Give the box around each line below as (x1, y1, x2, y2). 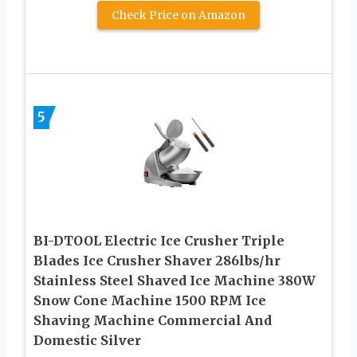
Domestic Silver (33, 331, 141, 348)
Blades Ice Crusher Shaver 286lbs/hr (33, 252, 280, 269)
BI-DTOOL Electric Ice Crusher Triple (33, 232, 284, 249)
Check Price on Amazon (112, 7, 245, 22)
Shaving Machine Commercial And (33, 312, 272, 328)
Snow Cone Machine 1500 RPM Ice (33, 292, 266, 308)
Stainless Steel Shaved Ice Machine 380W (33, 272, 316, 288)
